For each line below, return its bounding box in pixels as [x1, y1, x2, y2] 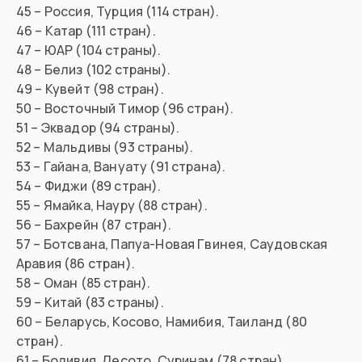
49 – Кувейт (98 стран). [16, 80, 164, 99]
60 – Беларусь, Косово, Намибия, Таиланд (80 [16, 313, 307, 331]
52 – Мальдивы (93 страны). [16, 138, 194, 157]
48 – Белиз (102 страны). [16, 61, 170, 79]
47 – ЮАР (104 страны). [16, 41, 162, 60]
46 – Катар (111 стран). [16, 22, 156, 40]
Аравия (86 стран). [16, 255, 135, 273]
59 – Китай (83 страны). [16, 293, 164, 312]
